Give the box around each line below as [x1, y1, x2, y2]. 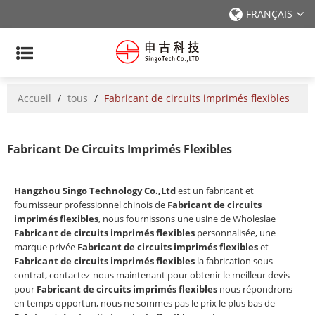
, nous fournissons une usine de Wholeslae [98, 212, 276, 225]
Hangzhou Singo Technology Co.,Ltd [14, 184, 176, 197]
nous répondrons [217, 283, 292, 295]
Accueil [18, 91, 51, 105]
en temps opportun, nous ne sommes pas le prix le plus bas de [14, 297, 275, 309]
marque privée [14, 240, 77, 253]
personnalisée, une [195, 226, 276, 239]
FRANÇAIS [246, 7, 292, 20]
